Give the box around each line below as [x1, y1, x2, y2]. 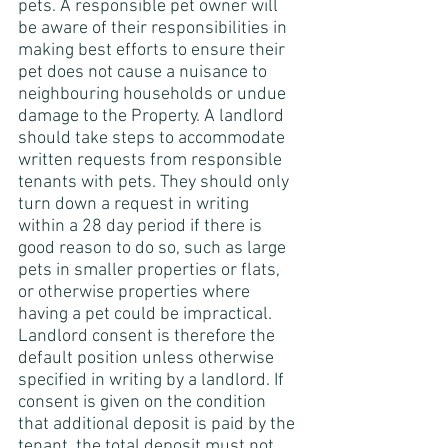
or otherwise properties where [18, 282, 254, 304]
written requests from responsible [18, 150, 286, 172]
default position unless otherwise [18, 348, 278, 370]
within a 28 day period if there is [18, 216, 266, 238]
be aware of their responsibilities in [18, 18, 291, 40]
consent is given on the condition [18, 392, 270, 414]
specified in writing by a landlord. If [18, 370, 288, 392]
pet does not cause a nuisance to [18, 62, 271, 84]
